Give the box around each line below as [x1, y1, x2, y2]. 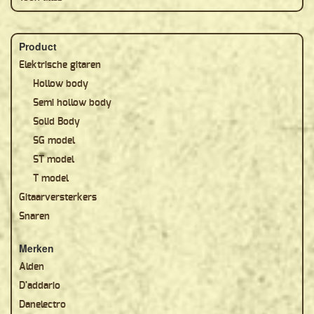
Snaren [19, 212, 50, 221]
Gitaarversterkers [19, 193, 97, 203]
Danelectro [19, 300, 66, 310]
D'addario [19, 281, 60, 291]
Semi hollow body [33, 98, 111, 108]
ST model [33, 155, 74, 165]
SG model [33, 136, 75, 146]
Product [19, 39, 57, 53]
